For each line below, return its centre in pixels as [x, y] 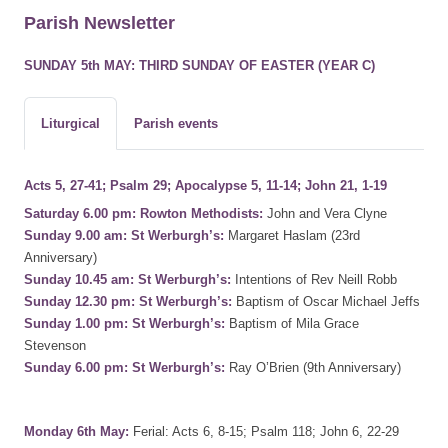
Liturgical [70, 123]
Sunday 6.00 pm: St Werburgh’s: [124, 367]
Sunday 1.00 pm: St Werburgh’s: [124, 323]
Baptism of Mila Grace [292, 323]
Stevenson [55, 345]
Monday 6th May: [76, 431]
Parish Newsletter [99, 22]
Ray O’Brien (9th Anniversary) [313, 367]
